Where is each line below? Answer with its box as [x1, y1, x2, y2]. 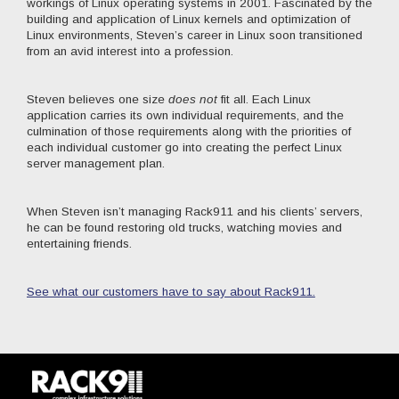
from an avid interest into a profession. [26, 45, 233, 58]
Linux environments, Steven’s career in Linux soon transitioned [26, 28, 362, 42]
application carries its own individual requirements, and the [26, 109, 344, 122]
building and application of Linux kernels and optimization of [26, 12, 350, 26]
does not [167, 93, 217, 106]
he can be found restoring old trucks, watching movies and [26, 221, 342, 234]
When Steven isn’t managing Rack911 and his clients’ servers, [26, 205, 362, 218]
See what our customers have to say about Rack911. [26, 285, 315, 298]
